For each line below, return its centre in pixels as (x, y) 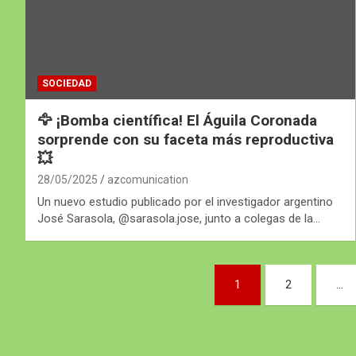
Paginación (88, 279)
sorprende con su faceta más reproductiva (186, 139)
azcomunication (148, 179)
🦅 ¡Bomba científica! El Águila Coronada (177, 120)
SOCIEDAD (67, 83)
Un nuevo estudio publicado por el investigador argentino (185, 201)
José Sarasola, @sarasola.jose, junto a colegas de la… (179, 218)
